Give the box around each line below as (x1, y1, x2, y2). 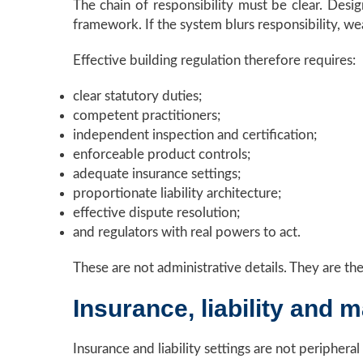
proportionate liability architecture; (72, 186, 281, 201)
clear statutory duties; (72, 89, 202, 104)
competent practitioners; (72, 109, 220, 123)
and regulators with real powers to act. (72, 225, 301, 240)
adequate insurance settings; (72, 167, 241, 181)
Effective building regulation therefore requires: (72, 53, 356, 68)
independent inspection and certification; (72, 128, 317, 143)
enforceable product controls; (72, 147, 250, 162)
